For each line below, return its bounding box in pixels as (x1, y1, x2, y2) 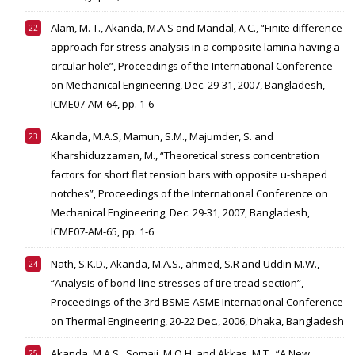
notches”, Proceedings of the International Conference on (51, 186, 328, 201)
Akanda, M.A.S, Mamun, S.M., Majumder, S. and (51, 129, 273, 144)
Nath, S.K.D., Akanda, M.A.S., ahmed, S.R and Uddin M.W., (51, 257, 319, 272)
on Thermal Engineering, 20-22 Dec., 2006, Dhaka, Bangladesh (51, 314, 344, 329)
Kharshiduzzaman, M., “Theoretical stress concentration (51, 148, 319, 163)
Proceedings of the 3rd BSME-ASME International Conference (51, 295, 343, 310)
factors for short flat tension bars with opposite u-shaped (51, 167, 327, 182)
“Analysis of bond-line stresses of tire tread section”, (51, 276, 303, 291)
